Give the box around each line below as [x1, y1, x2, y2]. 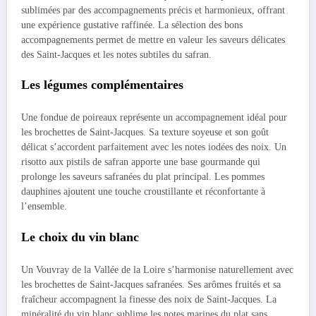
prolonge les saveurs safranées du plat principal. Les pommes [21, 171, 265, 183]
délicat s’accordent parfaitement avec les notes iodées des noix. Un [21, 142, 286, 153]
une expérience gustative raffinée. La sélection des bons [21, 19, 243, 30]
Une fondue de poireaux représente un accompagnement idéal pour [21, 112, 287, 123]
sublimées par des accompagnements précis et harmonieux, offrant [21, 4, 285, 16]
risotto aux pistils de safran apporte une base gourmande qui [21, 157, 260, 168]
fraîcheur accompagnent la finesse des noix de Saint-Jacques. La [21, 294, 276, 305]
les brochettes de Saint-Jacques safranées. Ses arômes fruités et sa [21, 279, 281, 291]
